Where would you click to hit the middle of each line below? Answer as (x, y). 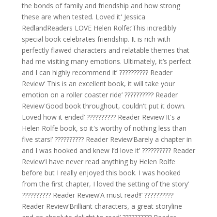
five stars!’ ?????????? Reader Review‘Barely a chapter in (107, 139)
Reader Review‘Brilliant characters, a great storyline (102, 206)
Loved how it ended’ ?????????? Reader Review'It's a (101, 117)
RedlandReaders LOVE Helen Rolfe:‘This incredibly (99, 28)
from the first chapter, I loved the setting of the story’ (105, 184)
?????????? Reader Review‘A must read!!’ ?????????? (97, 195)
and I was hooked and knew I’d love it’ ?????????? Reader (108, 150)
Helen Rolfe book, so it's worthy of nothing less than (104, 128)
